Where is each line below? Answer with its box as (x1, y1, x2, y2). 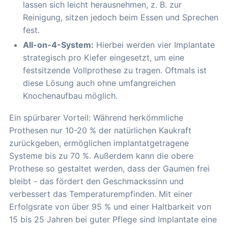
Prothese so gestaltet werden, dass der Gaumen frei (9, 163, 210, 174)
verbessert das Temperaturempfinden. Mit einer (9, 189, 192, 199)
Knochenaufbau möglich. (23, 91, 118, 101)
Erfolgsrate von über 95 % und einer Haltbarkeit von (9, 202, 211, 212)
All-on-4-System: (23, 40, 94, 50)
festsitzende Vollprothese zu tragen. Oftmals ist (23, 65, 207, 76)
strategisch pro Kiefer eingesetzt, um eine (23, 52, 184, 63)
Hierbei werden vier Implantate (94, 40, 215, 50)
